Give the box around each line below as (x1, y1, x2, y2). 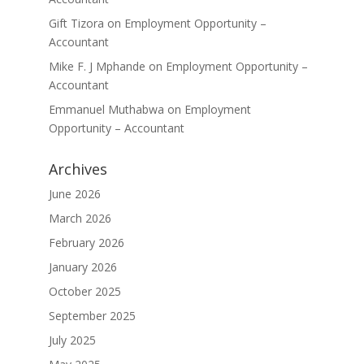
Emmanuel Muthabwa (48, 102, 164, 117)
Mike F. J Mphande (48, 58, 145, 74)
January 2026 (48, 259, 117, 275)
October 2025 (48, 284, 121, 299)
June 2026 (48, 186, 101, 201)
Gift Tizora (48, 15, 104, 31)
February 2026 (48, 235, 124, 250)
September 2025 (48, 308, 136, 323)
